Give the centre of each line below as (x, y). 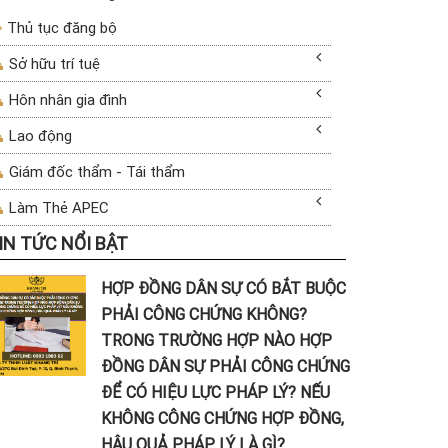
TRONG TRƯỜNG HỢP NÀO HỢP (216, 340)
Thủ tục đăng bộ (60, 27)
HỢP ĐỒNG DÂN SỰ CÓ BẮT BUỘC (223, 288)
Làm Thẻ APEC (57, 207)
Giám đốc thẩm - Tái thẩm (95, 171)
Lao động (39, 135)
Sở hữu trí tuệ (53, 63)
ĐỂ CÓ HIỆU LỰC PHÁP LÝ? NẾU (215, 392)
